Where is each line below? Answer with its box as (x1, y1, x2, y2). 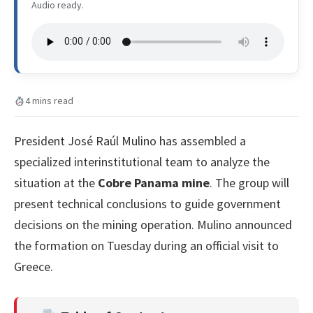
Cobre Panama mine (98, 175, 210, 191)
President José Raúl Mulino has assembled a (14, 133, 246, 150)
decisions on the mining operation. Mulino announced (14, 217, 292, 233)
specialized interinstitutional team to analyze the (14, 154, 270, 170)
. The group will (210, 175, 289, 191)
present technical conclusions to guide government (14, 196, 281, 212)
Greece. (14, 259, 53, 275)
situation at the (14, 175, 98, 191)
